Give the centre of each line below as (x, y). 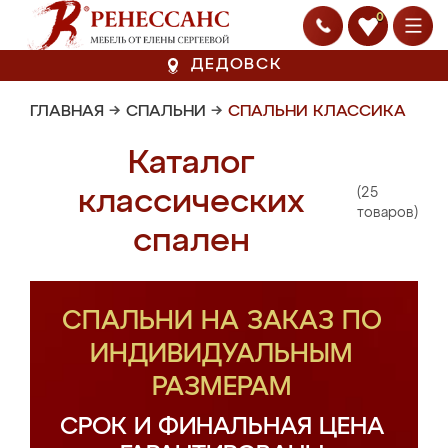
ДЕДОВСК (237, 65)
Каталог (191, 163)
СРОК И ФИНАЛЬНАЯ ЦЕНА (221, 427)
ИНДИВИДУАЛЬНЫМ (221, 355)
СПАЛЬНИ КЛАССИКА (317, 112)
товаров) (387, 212)
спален (191, 241)
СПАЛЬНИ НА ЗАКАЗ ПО (221, 322)
